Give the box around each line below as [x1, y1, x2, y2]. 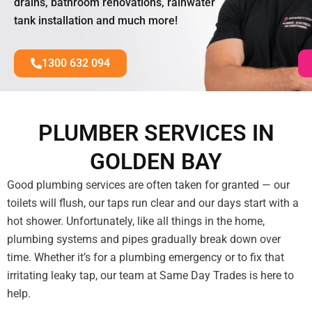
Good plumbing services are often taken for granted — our [7, 178, 290, 192]
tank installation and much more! [14, 14, 178, 28]
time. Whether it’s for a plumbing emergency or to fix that [7, 251, 284, 265]
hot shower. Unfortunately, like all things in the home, [7, 214, 265, 228]
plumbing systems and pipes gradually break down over [7, 233, 281, 247]
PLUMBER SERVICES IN [38, 120, 274, 147]
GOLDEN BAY [90, 148, 222, 175]
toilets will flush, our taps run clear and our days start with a [7, 196, 299, 210]
